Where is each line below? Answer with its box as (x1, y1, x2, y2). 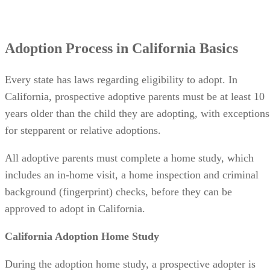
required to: (5, 236, 55, 249)
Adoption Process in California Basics (5, 2, 238, 18)
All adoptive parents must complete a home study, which (5, 113, 254, 126)
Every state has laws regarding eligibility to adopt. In (5, 35, 237, 48)
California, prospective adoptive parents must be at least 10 (5, 52, 265, 64)
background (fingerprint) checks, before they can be (5, 147, 232, 160)
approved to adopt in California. (5, 164, 145, 177)
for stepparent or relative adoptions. (5, 86, 161, 98)
